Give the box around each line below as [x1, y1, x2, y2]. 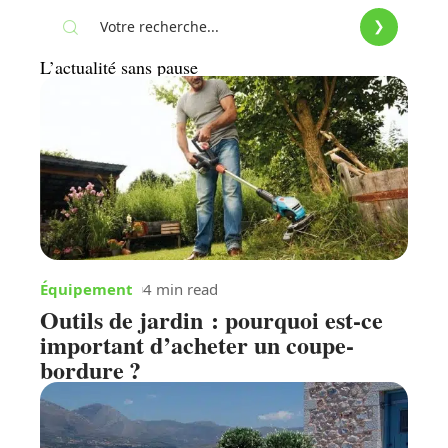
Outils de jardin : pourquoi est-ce [40, 302, 383, 338]
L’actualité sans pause [40, 55, 198, 80]
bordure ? [40, 352, 141, 388]
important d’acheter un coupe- [40, 327, 354, 363]
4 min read [143, 279, 218, 300]
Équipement [40, 279, 133, 300]
